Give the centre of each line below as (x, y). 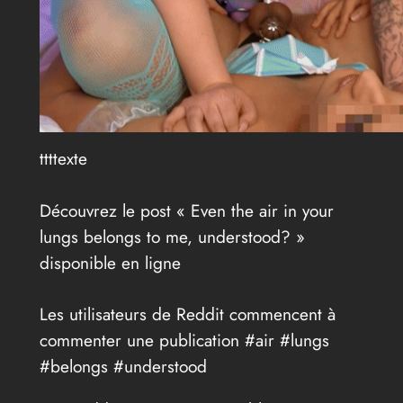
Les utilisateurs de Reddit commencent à (187, 314)
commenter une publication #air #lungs (184, 340)
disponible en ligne (110, 263)
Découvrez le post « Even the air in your (186, 211)
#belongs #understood (123, 367)
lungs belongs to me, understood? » (172, 237)
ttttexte (63, 158)
